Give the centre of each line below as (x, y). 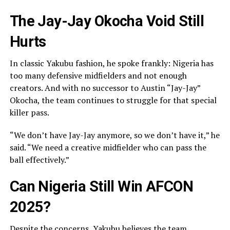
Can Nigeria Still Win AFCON (101, 187)
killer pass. (29, 113)
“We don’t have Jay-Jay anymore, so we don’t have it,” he (114, 135)
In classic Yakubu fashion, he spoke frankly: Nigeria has (111, 63)
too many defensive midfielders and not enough (98, 76)
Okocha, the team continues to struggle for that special (113, 100)
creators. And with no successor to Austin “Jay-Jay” (105, 88)
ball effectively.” (39, 160)
